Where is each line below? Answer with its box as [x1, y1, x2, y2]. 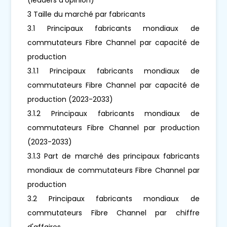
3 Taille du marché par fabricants [27, 9, 146, 19]
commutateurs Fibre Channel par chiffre [27, 207, 200, 218]
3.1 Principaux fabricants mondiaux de [27, 23, 200, 33]
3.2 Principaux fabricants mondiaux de [27, 193, 200, 204]
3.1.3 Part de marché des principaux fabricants [27, 150, 200, 161]
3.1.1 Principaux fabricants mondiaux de [27, 65, 200, 76]
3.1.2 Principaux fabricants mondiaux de [27, 108, 200, 119]
